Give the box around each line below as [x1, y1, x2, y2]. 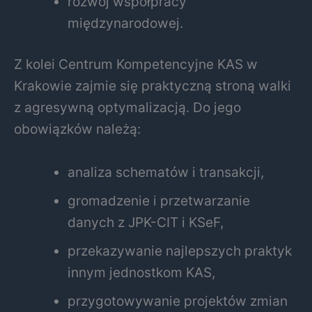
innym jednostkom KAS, [68, 264, 216, 281]
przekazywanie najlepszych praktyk [68, 242, 292, 260]
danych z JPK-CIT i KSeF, [68, 214, 224, 231]
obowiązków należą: [14, 120, 141, 138]
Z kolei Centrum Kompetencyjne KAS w [14, 56, 258, 73]
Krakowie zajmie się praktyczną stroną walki [14, 77, 291, 95]
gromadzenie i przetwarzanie [68, 192, 251, 210]
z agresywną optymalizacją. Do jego [14, 99, 241, 116]
